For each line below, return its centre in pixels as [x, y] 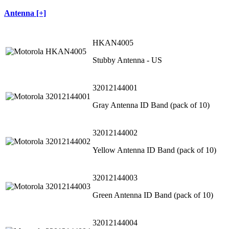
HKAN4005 [113, 43]
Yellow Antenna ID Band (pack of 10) [154, 150]
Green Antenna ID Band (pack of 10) [153, 195]
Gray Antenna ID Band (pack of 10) [151, 105]
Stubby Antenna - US [127, 60]
